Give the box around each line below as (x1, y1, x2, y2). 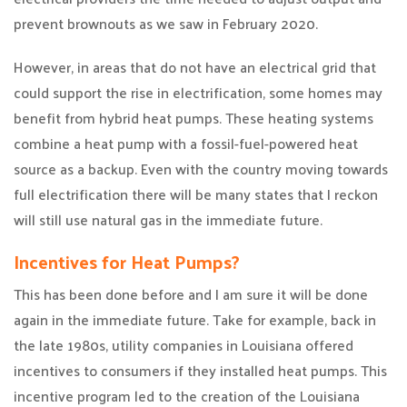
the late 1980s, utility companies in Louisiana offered (14, 332, 353, 358)
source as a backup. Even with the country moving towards (14, 155, 388, 182)
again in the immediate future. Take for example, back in (14, 306, 376, 333)
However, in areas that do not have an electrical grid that (14, 54, 376, 80)
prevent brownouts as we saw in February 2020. (14, 10, 318, 36)
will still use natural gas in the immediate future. (14, 206, 323, 233)
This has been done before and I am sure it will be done (14, 281, 368, 307)
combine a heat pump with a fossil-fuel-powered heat (14, 130, 358, 156)
